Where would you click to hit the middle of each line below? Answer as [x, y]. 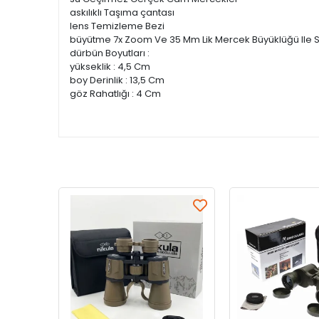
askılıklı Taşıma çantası [122, 12]
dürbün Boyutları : [110, 53]
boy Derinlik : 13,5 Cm [117, 80]
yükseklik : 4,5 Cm [110, 67]
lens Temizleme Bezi [117, 26]
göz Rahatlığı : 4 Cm [115, 94]
